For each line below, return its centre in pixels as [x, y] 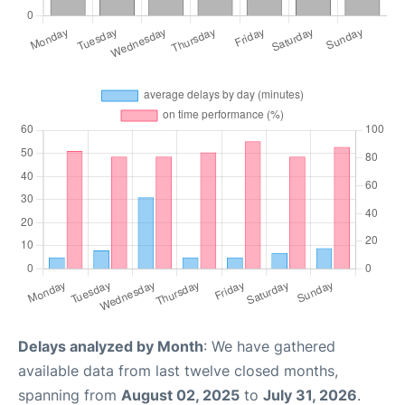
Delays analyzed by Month [111, 347]
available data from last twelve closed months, [178, 371]
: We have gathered [269, 347]
